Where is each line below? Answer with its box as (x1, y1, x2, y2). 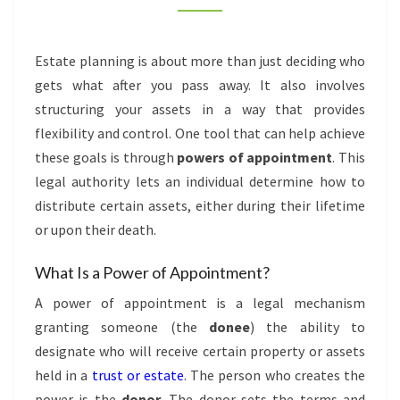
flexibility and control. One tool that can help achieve (35, 124, 365, 142)
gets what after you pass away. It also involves (35, 76, 365, 94)
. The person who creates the (184, 366, 366, 384)
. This (332, 148, 366, 166)
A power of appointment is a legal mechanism (35, 294, 365, 312)
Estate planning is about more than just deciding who (35, 52, 365, 70)
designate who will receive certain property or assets (35, 342, 365, 360)
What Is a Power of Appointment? (35, 262, 270, 282)
